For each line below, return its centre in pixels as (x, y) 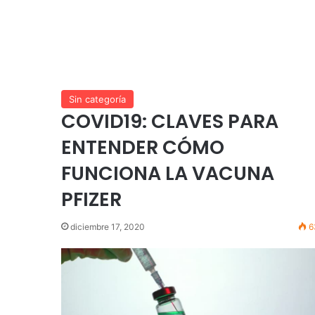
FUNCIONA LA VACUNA (168, 173)
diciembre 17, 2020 (108, 226)
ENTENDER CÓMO (143, 147)
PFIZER (91, 199)
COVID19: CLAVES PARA (170, 121)
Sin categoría (97, 99)
